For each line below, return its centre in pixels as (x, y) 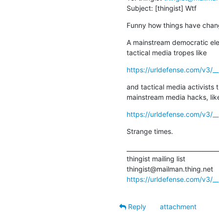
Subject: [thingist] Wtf (161, 8)
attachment (178, 206)
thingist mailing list (156, 158)
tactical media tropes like (166, 52)
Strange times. (150, 131)
